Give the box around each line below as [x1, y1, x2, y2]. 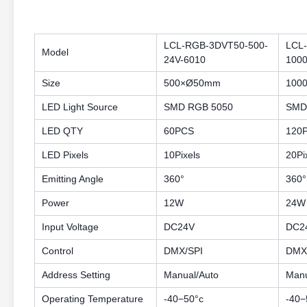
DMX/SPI [164, 245, 203, 256]
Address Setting [42, 269, 110, 280]
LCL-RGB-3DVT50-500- [164, 40, 268, 51]
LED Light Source [42, 101, 118, 112]
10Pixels [164, 149, 200, 160]
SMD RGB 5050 [164, 101, 233, 112]
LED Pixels [42, 149, 88, 160]
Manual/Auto [164, 269, 219, 280]
